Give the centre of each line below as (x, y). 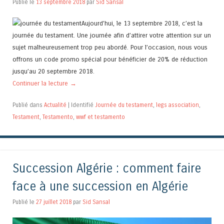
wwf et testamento (100, 117)
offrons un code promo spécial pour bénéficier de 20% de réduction (110, 59)
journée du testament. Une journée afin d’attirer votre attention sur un (112, 35)
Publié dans (28, 105)
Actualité (55, 105)
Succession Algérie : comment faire (107, 169)
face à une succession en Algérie (100, 187)
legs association (177, 105)
